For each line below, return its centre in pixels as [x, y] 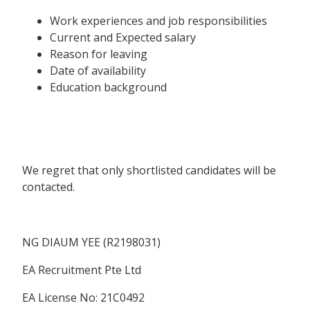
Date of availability [98, 70]
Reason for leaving [99, 54]
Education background [108, 87]
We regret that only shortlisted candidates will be [149, 170]
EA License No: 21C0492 [83, 297]
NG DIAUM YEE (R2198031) [91, 242]
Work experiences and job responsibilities [158, 20]
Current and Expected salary [123, 37]
